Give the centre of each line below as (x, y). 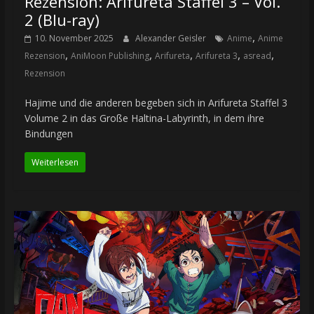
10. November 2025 (74, 39)
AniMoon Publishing (110, 56)
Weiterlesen (55, 163)
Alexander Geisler (171, 39)
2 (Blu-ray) (62, 20)
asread (257, 56)
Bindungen (48, 134)
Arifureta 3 (216, 56)
